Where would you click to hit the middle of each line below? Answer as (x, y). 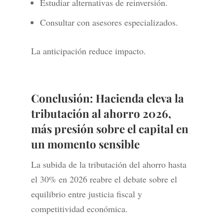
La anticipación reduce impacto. (88, 51)
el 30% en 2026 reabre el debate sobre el (104, 179)
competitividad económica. (79, 209)
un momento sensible (85, 144)
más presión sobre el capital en (110, 129)
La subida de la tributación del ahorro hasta (109, 165)
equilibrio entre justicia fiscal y (86, 194)
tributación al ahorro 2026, (101, 114)
